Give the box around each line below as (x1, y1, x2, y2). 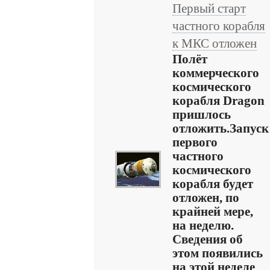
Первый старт (172, 2, 246, 15)
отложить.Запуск (172, 122, 269, 135)
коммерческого (172, 66, 259, 80)
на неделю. (172, 219, 234, 232)
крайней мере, (172, 205, 253, 218)
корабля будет (172, 177, 253, 190)
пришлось (172, 108, 231, 121)
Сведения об (172, 233, 243, 246)
